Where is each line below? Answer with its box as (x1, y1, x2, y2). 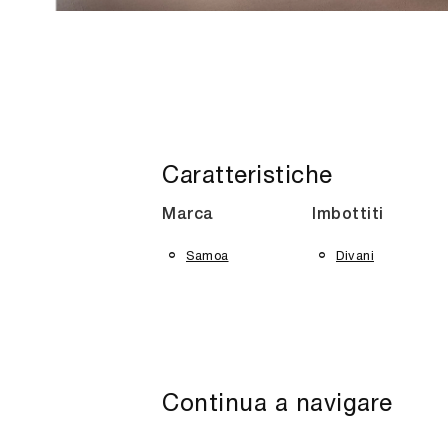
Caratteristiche (162, 160, 333, 188)
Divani (336, 247, 374, 263)
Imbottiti (312, 208, 384, 222)
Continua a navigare (162, 388, 393, 416)
